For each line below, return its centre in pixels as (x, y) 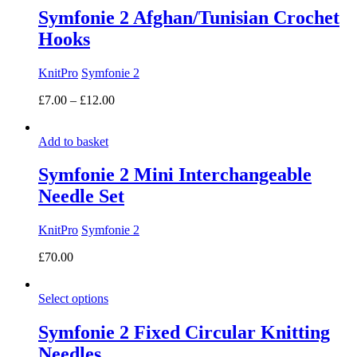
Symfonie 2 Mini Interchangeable (175, 175)
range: (129, 113)
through (133, 142)
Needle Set (81, 196)
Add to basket (73, 141)
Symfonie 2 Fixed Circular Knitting (184, 333)
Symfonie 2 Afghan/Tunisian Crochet (189, 17)
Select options (73, 299)
